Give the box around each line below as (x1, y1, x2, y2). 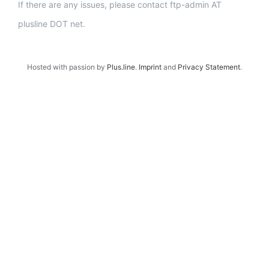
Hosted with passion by (27, 62, 107, 71)
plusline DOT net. (18, 19, 85, 29)
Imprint (139, 62, 162, 71)
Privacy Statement (178, 62, 240, 71)
